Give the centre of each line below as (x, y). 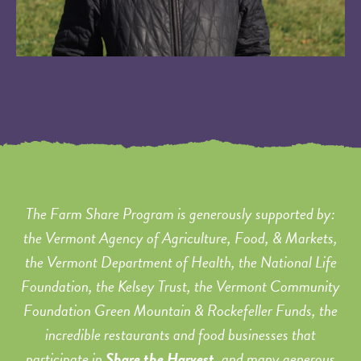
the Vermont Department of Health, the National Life (180, 262)
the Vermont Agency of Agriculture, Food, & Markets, (180, 238)
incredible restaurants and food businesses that (180, 334)
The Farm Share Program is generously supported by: (180, 214)
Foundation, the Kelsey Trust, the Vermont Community (180, 286)
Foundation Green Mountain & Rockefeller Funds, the (180, 310)
